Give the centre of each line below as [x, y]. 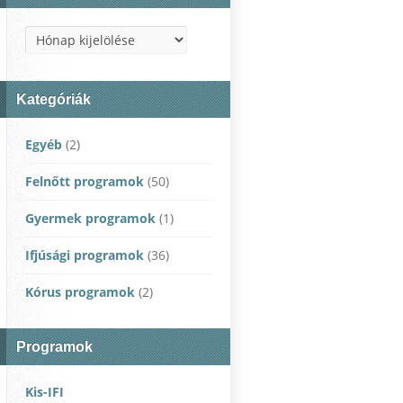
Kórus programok [80, 292]
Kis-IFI [45, 392]
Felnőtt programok [85, 182]
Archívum [53, 36]
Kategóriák [54, 100]
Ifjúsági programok [85, 255]
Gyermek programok [90, 219]
